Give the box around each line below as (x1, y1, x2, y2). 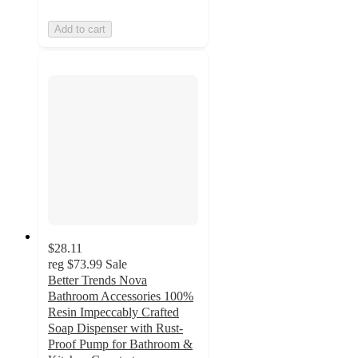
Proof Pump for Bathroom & (48, 336, 193, 351)
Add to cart (54, 23, 105, 36)
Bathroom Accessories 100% (48, 288, 193, 303)
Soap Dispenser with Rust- (48, 320, 183, 335)
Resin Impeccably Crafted (48, 304, 179, 319)
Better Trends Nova (48, 272, 147, 287)
